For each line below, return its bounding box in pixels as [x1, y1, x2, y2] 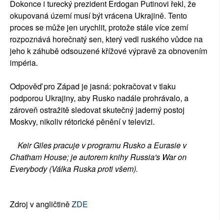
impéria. [10, 57, 38, 69]
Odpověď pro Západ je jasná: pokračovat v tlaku [10, 81, 176, 92]
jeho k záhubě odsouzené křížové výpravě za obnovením [10, 45, 207, 57]
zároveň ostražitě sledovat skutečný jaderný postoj [10, 104, 185, 116]
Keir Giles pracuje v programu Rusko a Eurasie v [10, 139, 187, 151]
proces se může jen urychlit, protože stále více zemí [10, 22, 188, 33]
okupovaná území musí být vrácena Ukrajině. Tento [10, 10, 187, 22]
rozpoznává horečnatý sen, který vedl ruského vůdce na [10, 33, 203, 45]
